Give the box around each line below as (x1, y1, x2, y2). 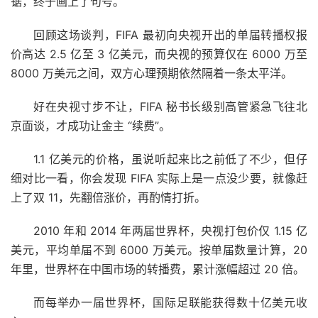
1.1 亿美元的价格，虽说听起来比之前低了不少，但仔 (33, 151, 307, 166)
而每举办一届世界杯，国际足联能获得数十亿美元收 (33, 295, 307, 309)
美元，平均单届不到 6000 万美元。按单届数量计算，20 (11, 242, 307, 257)
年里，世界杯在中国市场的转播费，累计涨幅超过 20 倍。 (11, 261, 305, 276)
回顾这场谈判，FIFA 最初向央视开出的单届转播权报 (33, 27, 307, 42)
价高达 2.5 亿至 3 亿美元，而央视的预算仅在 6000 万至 (11, 46, 307, 61)
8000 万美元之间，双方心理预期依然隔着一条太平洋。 (11, 65, 292, 80)
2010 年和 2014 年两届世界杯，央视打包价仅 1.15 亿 (33, 223, 307, 238)
